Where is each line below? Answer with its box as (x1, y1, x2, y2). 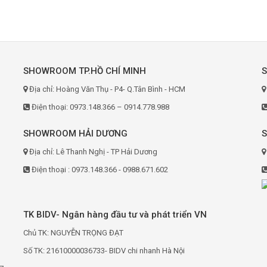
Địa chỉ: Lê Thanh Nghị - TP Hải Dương (27, 147, 157, 156)
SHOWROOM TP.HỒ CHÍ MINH (23, 66, 146, 76)
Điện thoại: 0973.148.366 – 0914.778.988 (30, 103, 169, 111)
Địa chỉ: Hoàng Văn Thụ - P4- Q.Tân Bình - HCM (27, 85, 185, 94)
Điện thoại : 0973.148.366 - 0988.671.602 (30, 165, 168, 174)
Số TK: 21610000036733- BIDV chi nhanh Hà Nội (23, 246, 185, 255)
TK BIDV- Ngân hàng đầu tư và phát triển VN (23, 209, 207, 220)
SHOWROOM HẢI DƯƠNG (23, 128, 128, 139)
